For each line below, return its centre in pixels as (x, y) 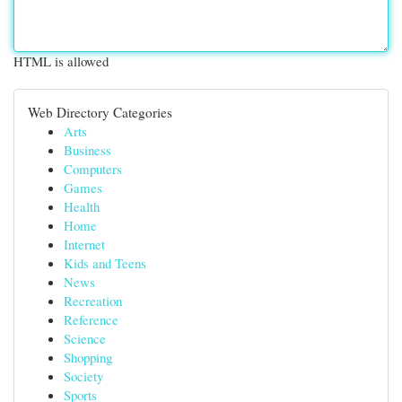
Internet (84, 244)
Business (87, 150)
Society (83, 376)
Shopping (88, 357)
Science (85, 338)
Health (82, 206)
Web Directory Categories (100, 112)
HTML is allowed (61, 61)
